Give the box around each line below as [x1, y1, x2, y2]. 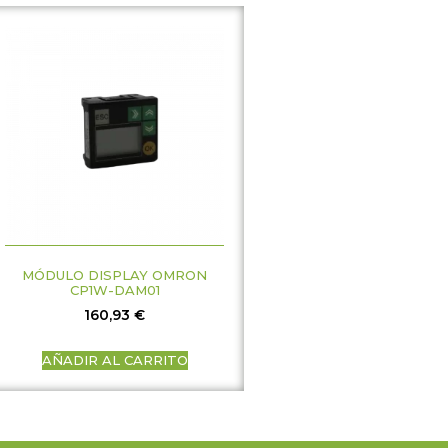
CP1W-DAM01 [69, 282, 160, 299]
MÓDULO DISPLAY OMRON [22, 267, 208, 284]
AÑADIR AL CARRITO [41, 351, 188, 368]
